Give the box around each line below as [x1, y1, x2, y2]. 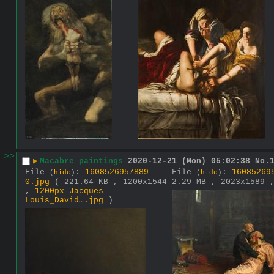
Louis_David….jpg [25, 195, 103, 205]
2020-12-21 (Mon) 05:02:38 [128, 157, 250, 166]
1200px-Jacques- [35, 186, 108, 196]
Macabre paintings [40, 157, 123, 166]
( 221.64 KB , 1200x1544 [54, 177, 167, 187]
